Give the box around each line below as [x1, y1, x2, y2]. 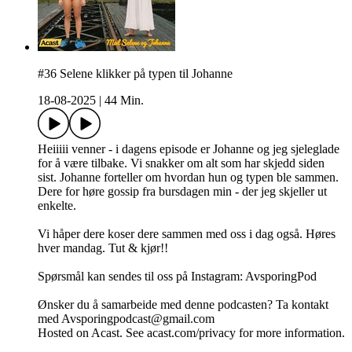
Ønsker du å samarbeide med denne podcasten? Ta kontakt [38, 298, 328, 312]
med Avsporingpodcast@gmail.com [38, 312, 214, 326]
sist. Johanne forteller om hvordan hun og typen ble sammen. [38, 170, 339, 185]
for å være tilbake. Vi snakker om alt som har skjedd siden [38, 156, 324, 170]
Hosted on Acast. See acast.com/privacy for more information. [38, 326, 345, 340]
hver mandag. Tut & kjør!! [38, 241, 168, 255]
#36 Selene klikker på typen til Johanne [38, 67, 233, 81]
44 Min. [104, 93, 144, 108]
